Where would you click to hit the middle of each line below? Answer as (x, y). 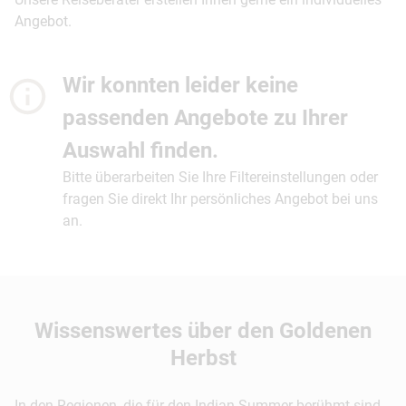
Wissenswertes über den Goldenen (203, 331)
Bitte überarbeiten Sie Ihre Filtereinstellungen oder (220, 178)
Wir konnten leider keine (180, 86)
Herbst (203, 358)
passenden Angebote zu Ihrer (205, 118)
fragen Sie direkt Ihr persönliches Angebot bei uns (220, 199)
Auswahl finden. (140, 151)
